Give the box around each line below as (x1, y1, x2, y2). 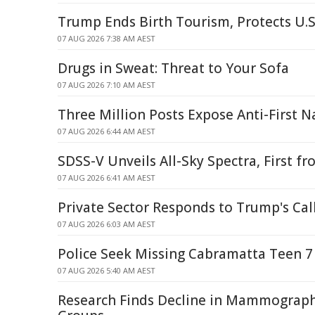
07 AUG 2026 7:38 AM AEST (58, 33, 155, 44)
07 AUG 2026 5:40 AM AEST (58, 265, 155, 276)
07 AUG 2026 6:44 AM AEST (58, 126, 155, 136)
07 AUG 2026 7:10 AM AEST (58, 79, 155, 90)
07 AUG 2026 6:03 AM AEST (58, 219, 155, 229)
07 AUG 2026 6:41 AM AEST (58, 172, 155, 183)
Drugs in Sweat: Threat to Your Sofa (58, 59, 289, 77)
